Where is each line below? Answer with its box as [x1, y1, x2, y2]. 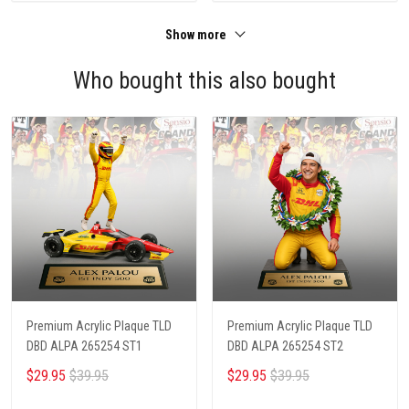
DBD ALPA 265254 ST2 [227, 339, 343, 354]
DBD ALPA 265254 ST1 [26, 339, 142, 354]
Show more [165, 27, 229, 43]
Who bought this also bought [73, 68, 336, 95]
